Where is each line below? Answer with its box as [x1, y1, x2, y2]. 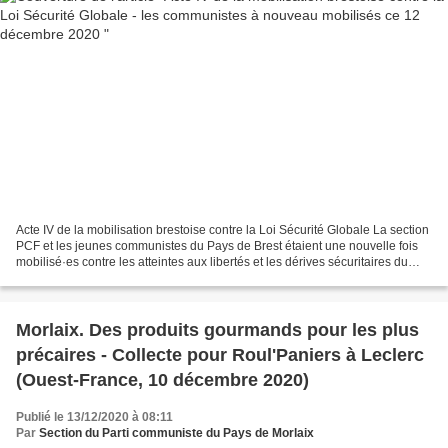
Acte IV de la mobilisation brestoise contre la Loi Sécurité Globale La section [16, 223, 429, 238]
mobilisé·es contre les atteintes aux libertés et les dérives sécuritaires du [16, 255, 408, 270]
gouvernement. [16, 271, 98, 286]
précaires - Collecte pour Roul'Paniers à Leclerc [16, 345, 424, 366]
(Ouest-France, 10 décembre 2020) [16, 370, 309, 391]
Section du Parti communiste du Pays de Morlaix [39, 426, 314, 441]
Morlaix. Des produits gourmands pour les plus [16, 320, 419, 341]
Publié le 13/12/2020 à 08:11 [16, 410, 173, 425]
